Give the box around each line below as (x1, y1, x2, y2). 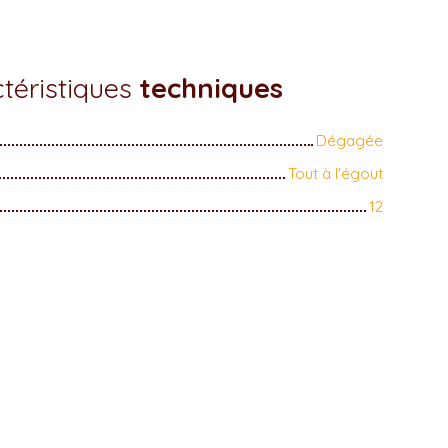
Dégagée (316, 129, 383, 150)
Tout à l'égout (288, 162, 383, 183)
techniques (138, 70, 283, 105)
